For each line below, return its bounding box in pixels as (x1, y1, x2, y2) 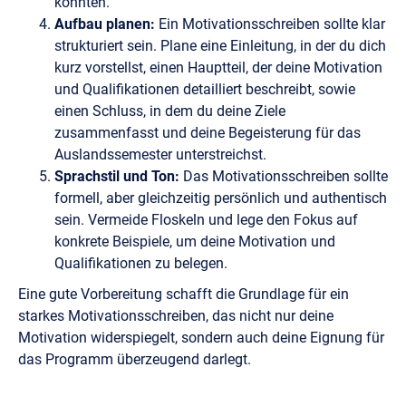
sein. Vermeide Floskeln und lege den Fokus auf (54, 210, 358, 228)
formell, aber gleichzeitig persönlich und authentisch (54, 188, 387, 207)
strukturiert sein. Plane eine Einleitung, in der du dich (54, 36, 386, 54)
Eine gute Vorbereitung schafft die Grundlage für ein (18, 285, 349, 303)
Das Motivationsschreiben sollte (183, 167, 388, 185)
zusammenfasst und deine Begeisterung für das (54, 123, 361, 141)
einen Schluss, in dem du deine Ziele (54, 101, 285, 120)
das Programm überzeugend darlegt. (18, 350, 251, 368)
